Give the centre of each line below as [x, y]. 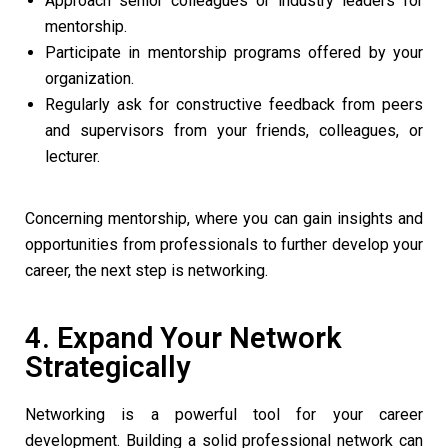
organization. [89, 79]
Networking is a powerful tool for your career [224, 415]
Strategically [107, 367]
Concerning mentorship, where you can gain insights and [224, 219]
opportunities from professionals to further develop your [224, 245]
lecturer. [72, 157]
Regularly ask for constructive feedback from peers [234, 105]
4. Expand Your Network [183, 338]
